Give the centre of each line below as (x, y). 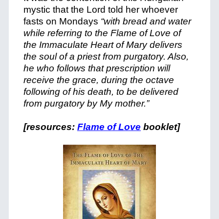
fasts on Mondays (62, 21)
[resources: (50, 127)
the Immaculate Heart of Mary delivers (103, 45)
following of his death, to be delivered (101, 92)
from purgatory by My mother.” (86, 103)
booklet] (160, 127)
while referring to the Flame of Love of (102, 33)
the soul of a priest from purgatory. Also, (106, 56)
